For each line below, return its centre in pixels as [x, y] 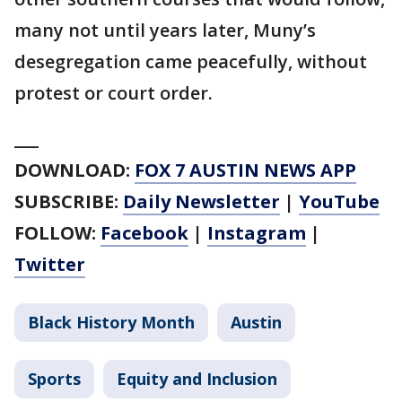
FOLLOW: [55, 232]
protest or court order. [114, 92]
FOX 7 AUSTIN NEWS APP [245, 170]
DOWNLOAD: [72, 170]
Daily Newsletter [201, 201]
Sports [54, 378]
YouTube [339, 201]
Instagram [257, 232]
